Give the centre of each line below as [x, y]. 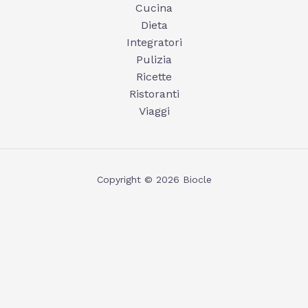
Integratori [154, 42]
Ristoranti [154, 93]
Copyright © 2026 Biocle [154, 179]
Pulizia [154, 59]
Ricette [154, 76]
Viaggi [154, 111]
